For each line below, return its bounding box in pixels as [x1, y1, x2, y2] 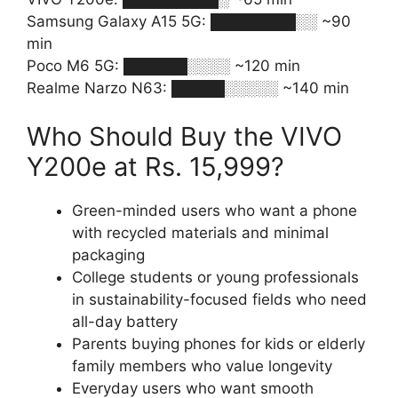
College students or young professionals [72, 268, 359, 286]
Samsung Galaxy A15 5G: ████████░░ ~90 [27, 12, 351, 30]
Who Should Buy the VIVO [27, 121, 342, 152]
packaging [72, 246, 145, 264]
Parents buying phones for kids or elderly [72, 335, 365, 353]
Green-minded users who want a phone [72, 202, 357, 219]
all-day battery [72, 313, 178, 330]
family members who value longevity [72, 357, 332, 375]
